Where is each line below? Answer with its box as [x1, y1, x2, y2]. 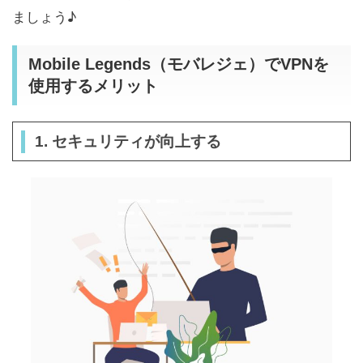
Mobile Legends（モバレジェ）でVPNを [28, 55, 329, 73]
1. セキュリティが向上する [34, 133, 221, 150]
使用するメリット [28, 77, 158, 95]
